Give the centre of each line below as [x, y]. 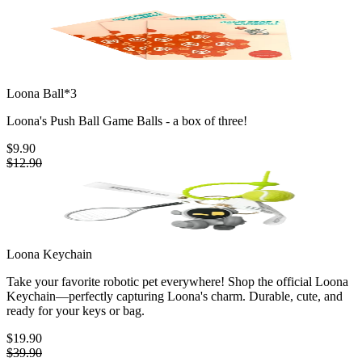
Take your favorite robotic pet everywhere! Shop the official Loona [177, 282]
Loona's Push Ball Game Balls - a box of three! [127, 121]
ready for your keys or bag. [76, 311]
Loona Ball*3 [42, 94]
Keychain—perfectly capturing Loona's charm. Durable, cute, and [175, 297]
